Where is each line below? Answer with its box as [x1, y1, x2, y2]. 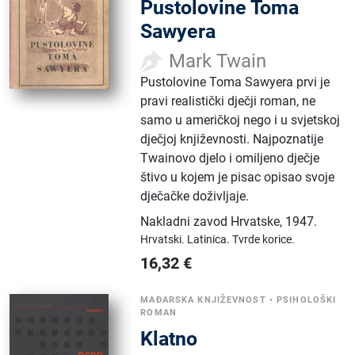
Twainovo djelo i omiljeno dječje [140, 150, 320, 166]
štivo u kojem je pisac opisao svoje [140, 169, 335, 185]
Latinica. [187, 232, 233, 246]
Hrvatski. [140, 232, 188, 246]
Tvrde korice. [232, 232, 296, 246]
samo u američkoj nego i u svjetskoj [140, 112, 341, 128]
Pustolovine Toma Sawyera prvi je [140, 74, 330, 90]
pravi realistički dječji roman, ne [140, 93, 316, 109]
